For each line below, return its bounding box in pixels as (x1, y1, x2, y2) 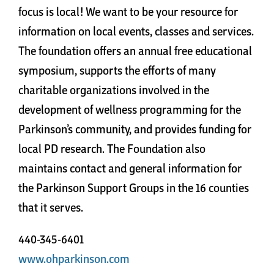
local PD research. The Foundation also (18, 140, 206, 156)
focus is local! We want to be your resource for (18, 3, 238, 19)
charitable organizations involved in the (18, 81, 209, 97)
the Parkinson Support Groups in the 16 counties (18, 179, 249, 195)
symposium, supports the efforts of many (18, 62, 216, 78)
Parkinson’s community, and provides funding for (18, 120, 251, 136)
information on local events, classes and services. (18, 23, 254, 39)
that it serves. (18, 199, 83, 215)
